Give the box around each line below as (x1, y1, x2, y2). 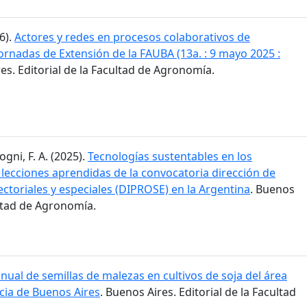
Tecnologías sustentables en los (88, 148, 252, 164)
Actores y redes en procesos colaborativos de (14, 29, 250, 45)
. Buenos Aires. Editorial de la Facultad (100, 284, 296, 299)
